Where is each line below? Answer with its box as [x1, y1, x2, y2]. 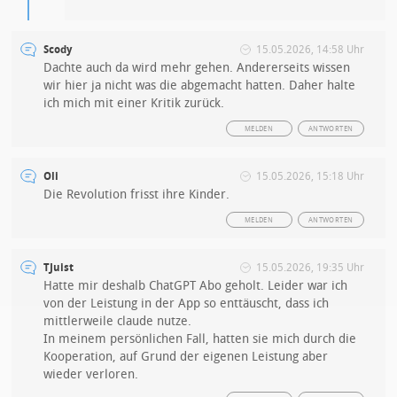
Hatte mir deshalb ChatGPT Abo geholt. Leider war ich [43, 278, 348, 294]
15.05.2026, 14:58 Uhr [255, 43, 364, 57]
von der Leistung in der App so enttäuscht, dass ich [43, 296, 330, 312]
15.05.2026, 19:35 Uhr [255, 261, 364, 275]
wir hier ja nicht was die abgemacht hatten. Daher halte [43, 78, 356, 94]
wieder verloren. [43, 367, 139, 383]
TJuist [43, 261, 74, 275]
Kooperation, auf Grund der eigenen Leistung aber [43, 349, 329, 365]
